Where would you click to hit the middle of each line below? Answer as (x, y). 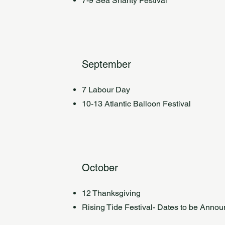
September (107, 64)
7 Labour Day (106, 90)
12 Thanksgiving (111, 193)
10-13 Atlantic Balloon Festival (137, 104)
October (100, 168)
